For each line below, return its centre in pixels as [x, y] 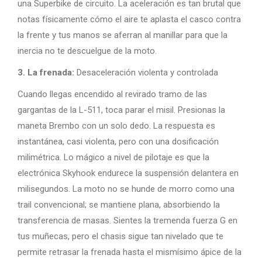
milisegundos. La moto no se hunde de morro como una [126, 189]
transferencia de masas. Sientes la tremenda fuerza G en [127, 220]
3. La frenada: [46, 73]
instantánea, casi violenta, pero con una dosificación [118, 142]
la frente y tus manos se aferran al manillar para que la [123, 35]
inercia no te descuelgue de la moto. [87, 51]
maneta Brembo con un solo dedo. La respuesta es [116, 126]
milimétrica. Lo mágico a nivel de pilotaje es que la [113, 157]
